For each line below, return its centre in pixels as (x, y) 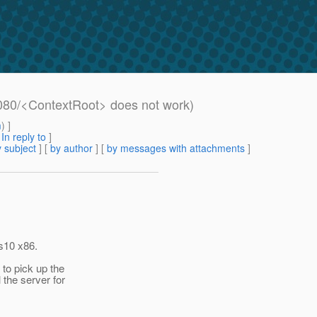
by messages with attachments (176, 148)
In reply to (24, 137)
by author (71, 148)
